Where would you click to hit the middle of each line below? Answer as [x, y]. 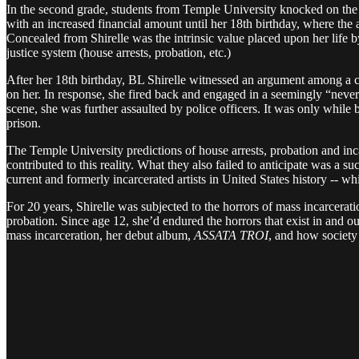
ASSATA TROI [231, 235]
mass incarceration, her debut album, [100, 235]
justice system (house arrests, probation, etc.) [119, 52]
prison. [25, 123]
